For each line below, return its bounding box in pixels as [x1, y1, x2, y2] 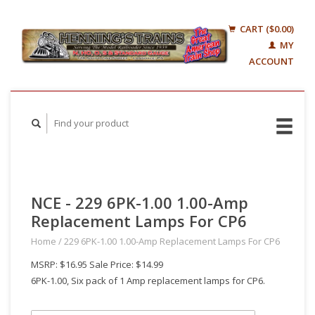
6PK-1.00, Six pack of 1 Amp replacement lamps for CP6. [31, 274, 265, 287]
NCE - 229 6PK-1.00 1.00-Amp [31, 192, 248, 213]
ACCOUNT [249, 55, 294, 67]
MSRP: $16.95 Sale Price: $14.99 [31, 258, 163, 271]
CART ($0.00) [238, 22, 294, 35]
